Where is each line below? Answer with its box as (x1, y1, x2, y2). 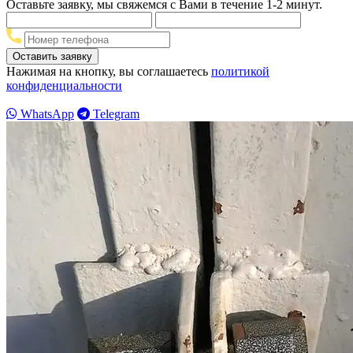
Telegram (90, 106, 139, 121)
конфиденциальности (6, 78, 122, 92)
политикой (211, 64, 269, 78)
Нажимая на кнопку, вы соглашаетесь (6, 64, 211, 78)
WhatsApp (17, 106, 74, 121)
